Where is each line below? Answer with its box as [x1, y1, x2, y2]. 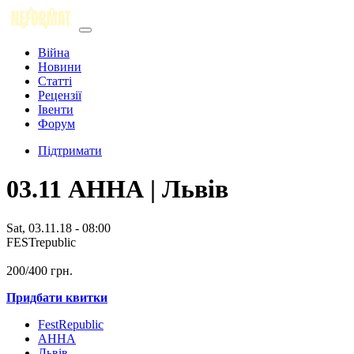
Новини [38, 60, 81, 73]
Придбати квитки [6, 290, 107, 304]
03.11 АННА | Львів [6, 175, 228, 204]
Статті [38, 74, 72, 88]
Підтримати [38, 144, 102, 157]
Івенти [38, 103, 73, 116]
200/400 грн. [6, 263, 73, 277]
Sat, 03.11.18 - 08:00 [6, 220, 111, 235]
